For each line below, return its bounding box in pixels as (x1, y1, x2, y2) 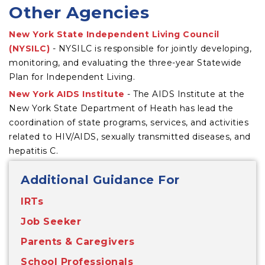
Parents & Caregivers (21, 236, 134, 247)
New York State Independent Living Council (9, 29, 219, 40)
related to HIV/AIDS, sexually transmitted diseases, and (9, 131, 251, 142)
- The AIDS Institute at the (124, 89, 245, 99)
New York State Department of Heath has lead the (9, 103, 234, 114)
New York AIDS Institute (9, 89, 125, 99)
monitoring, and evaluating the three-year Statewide (9, 57, 242, 68)
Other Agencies (9, 2, 149, 22)
